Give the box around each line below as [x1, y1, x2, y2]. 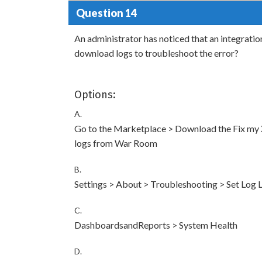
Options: [74, 88, 116, 101]
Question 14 [75, 6, 137, 19]
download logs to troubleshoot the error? [74, 47, 239, 58]
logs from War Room [74, 137, 157, 149]
